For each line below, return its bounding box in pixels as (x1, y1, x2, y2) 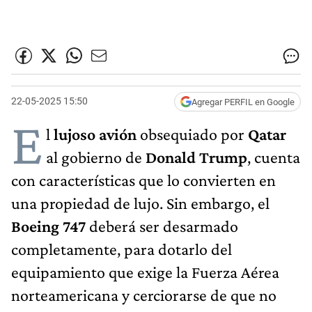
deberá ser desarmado (86, 216, 238, 235)
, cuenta (247, 147, 300, 166)
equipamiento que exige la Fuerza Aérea (11, 262, 279, 281)
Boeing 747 (11, 216, 86, 235)
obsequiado (140, 124, 217, 143)
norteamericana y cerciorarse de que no (11, 285, 276, 304)
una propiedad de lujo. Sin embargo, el (11, 193, 270, 212)
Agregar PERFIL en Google (192, 96, 295, 107)
